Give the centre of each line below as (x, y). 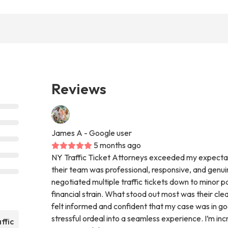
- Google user (108, 133)
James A (67, 133)
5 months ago (118, 145)
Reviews (79, 88)
